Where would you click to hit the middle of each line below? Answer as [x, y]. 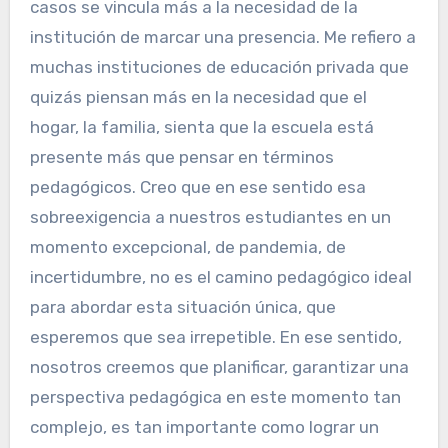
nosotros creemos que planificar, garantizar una [219, 367]
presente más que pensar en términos [181, 157]
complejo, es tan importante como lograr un [204, 427]
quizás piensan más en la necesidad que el [198, 97]
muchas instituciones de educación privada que [219, 67]
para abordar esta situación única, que [182, 307]
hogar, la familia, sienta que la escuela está [201, 127]
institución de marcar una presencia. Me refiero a [222, 37]
